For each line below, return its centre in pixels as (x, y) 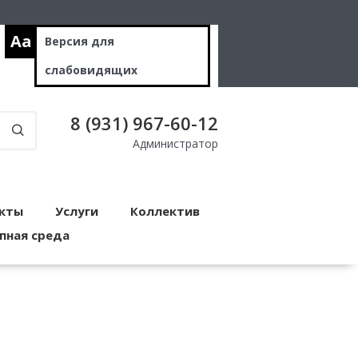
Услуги (77, 211)
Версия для (80, 42)
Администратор (175, 144)
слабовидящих (91, 70)
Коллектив (165, 211)
